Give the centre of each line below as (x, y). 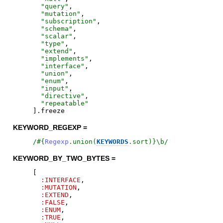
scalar (56, 36)
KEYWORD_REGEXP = (50, 128)
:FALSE (53, 203)
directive (62, 96)
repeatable (64, 104)
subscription (68, 21)
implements (64, 59)
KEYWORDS (112, 142)
